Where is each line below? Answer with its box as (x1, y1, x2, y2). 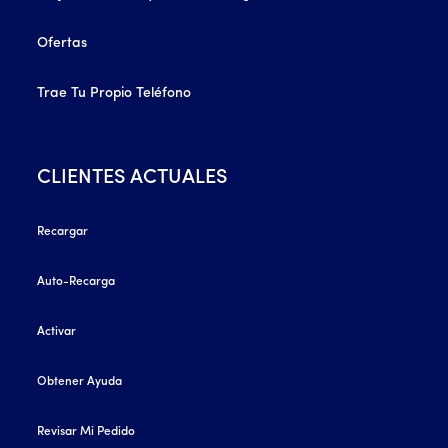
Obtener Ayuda (37, 375, 123, 388)
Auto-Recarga (37, 275, 116, 288)
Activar (37, 325, 77, 338)
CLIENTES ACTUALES (37, 167, 228, 188)
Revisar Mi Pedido (37, 425, 136, 438)
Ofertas (37, 35, 88, 51)
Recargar (37, 225, 89, 238)
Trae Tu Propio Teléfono (37, 85, 192, 101)
